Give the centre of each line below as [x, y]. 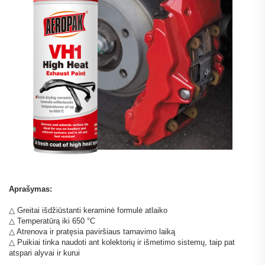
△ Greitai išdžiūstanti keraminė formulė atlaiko [88, 211]
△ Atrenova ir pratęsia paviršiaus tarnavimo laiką [92, 232]
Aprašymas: [30, 189]
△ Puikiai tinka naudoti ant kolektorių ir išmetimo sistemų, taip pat [122, 243]
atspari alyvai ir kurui [44, 253]
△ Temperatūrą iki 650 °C [52, 221]
